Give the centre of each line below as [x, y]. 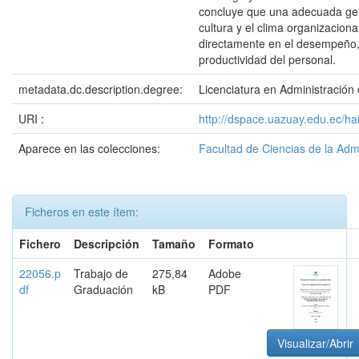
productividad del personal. [267, 59]
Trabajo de [101, 273]
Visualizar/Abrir [315, 343]
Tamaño [174, 244]
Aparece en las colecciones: [89, 148]
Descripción [107, 244]
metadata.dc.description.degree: [102, 89]
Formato [231, 244]
